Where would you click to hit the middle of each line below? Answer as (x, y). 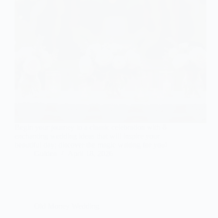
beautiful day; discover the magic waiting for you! (91, 145)
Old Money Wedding (67, 206)
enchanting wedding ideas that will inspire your (87, 136)
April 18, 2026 (90, 154)
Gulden (45, 154)
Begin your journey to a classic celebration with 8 (91, 127)
